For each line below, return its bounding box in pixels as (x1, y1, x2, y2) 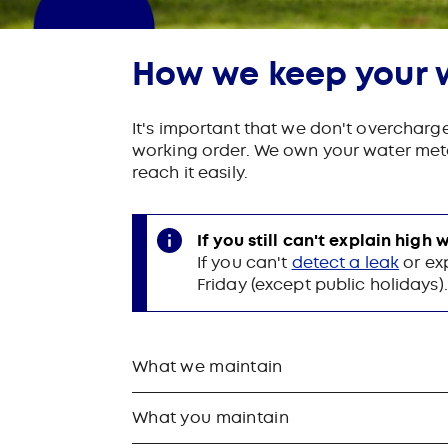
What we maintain (132, 355, 283, 377)
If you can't (197, 251, 292, 273)
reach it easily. (132, 161, 248, 183)
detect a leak (291, 251, 400, 273)
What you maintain (132, 406, 289, 428)
